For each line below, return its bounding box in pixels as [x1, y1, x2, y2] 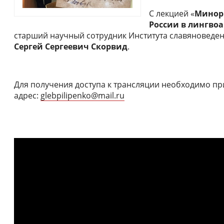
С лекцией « [149, 8, 194, 19]
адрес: [14, 90, 40, 101]
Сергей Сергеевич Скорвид [14, 41, 127, 52]
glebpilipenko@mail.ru [40, 90, 124, 101]
